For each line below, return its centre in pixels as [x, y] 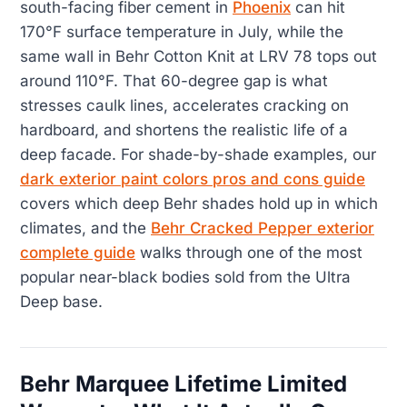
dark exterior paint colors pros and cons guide [193, 179]
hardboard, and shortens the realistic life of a [184, 129]
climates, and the [85, 228]
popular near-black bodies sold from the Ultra [185, 277]
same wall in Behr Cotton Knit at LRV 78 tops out [199, 56]
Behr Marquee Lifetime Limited [184, 383]
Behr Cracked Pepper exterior [263, 228]
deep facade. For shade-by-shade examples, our [198, 154]
